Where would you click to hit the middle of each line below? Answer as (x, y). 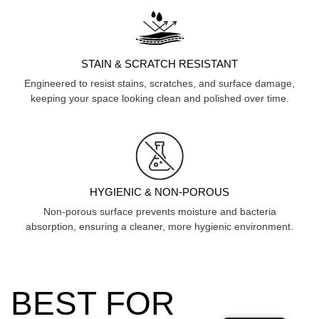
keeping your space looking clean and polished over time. (159, 98)
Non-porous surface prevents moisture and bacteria (159, 211)
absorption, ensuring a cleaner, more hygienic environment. (159, 226)
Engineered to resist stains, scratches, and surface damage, (159, 83)
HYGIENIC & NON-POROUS (159, 192)
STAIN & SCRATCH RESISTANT (159, 63)
